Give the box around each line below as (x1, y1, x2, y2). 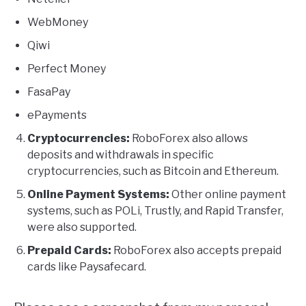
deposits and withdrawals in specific (27, 148, 214, 161)
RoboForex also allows (130, 131, 248, 145)
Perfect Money (27, 61, 106, 75)
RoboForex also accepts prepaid (111, 243, 281, 257)
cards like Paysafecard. (27, 260, 146, 273)
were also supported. (27, 220, 137, 234)
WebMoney (27, 15, 88, 29)
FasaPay (27, 85, 70, 98)
